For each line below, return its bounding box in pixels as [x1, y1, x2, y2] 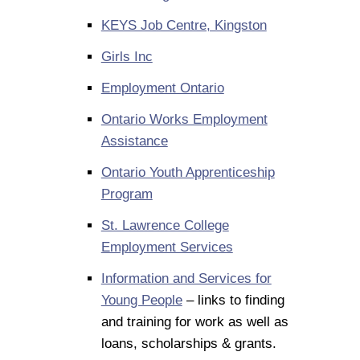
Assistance [100, 133, 168, 149]
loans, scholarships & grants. [100, 336, 280, 352]
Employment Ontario [100, 80, 224, 96]
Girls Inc [100, 49, 153, 65]
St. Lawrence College [100, 218, 229, 234]
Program [100, 186, 153, 202]
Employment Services [100, 239, 233, 256]
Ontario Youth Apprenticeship [100, 165, 275, 181]
